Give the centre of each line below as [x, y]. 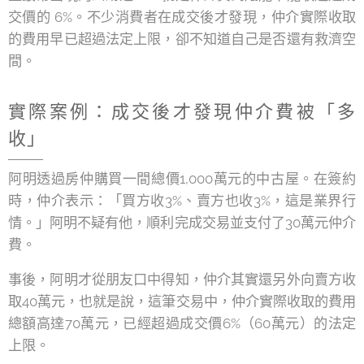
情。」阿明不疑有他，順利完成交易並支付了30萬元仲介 [182, 223]
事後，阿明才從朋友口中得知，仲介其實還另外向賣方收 [182, 279]
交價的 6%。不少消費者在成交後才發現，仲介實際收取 [182, 17]
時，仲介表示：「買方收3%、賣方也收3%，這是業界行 [182, 201]
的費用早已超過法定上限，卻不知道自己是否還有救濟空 [182, 39]
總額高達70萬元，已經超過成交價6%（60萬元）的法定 [182, 323]
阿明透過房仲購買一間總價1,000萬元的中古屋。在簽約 [182, 179]
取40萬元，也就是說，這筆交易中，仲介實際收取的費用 [182, 301]
